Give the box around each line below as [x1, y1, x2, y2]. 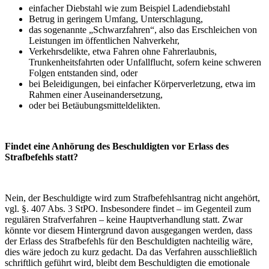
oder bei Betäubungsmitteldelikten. [29, 100, 160, 111]
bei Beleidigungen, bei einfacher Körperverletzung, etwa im [29, 79, 255, 89]
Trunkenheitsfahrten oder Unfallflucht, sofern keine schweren [29, 57, 261, 68]
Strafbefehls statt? [5, 152, 78, 163]
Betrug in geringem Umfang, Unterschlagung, [29, 14, 203, 25]
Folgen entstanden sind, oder [29, 68, 138, 79]
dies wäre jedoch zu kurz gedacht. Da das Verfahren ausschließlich [5, 247, 257, 258]
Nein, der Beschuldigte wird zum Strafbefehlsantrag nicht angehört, [5, 193, 260, 204]
